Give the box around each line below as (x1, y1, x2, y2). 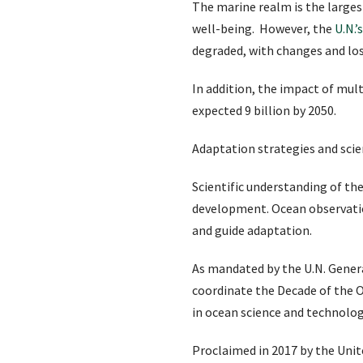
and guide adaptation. (192, 221, 312, 238)
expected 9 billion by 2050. (192, 101, 336, 118)
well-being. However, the (192, 19, 335, 36)
